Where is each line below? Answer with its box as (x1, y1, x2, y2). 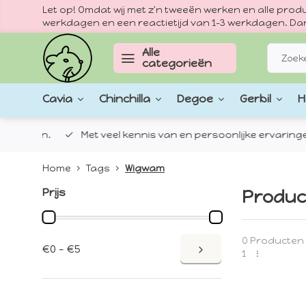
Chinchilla (99, 92, 150, 106)
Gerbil (240, 92, 271, 106)
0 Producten (241, 235, 304, 246)
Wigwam (125, 163, 165, 173)
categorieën (142, 57, 212, 70)
